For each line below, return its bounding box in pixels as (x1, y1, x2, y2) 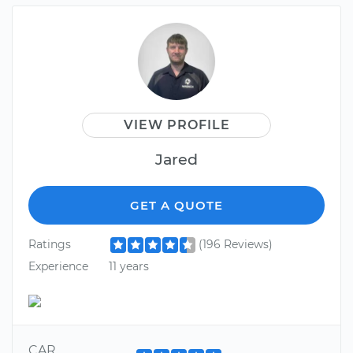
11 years (108, 258, 149, 273)
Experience (28, 258, 88, 273)
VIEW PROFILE (123, 117, 230, 133)
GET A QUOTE (130, 198, 223, 214)
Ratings (28, 237, 71, 252)
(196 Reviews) (198, 237, 273, 252)
